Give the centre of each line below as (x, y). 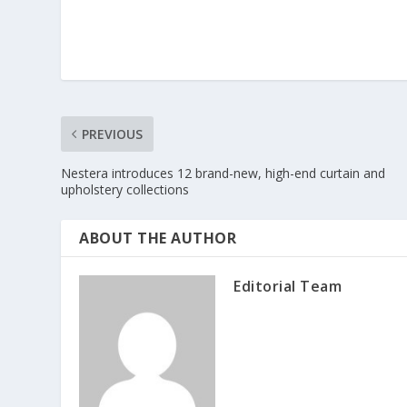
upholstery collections (125, 189)
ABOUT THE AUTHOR (158, 238)
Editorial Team (288, 286)
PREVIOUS (113, 134)
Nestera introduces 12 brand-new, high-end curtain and (223, 173)
